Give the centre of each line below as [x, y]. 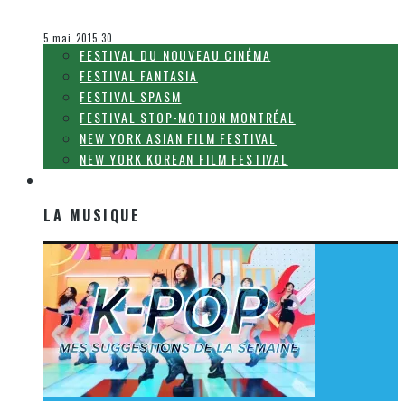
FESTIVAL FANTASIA [139, 76]
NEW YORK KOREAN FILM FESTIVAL [184, 159]
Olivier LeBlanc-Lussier [107, 13]
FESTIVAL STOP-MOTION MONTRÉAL [188, 118]
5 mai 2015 [71, 38]
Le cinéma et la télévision [114, 26]
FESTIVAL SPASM [131, 97]
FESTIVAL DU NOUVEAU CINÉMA [175, 55]
